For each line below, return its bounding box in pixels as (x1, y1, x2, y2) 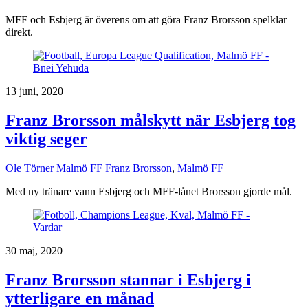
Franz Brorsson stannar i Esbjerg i (5, 270, 251, 289)
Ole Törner (5, 162, 54, 174)
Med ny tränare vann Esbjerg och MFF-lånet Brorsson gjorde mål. (5, 185, 292, 197)
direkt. (5, 26, 33, 38)
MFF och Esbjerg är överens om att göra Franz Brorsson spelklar (5, 14, 287, 26)
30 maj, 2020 (5, 244, 63, 256)
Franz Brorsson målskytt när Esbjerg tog (5, 111, 296, 129)
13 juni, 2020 (5, 85, 63, 98)
